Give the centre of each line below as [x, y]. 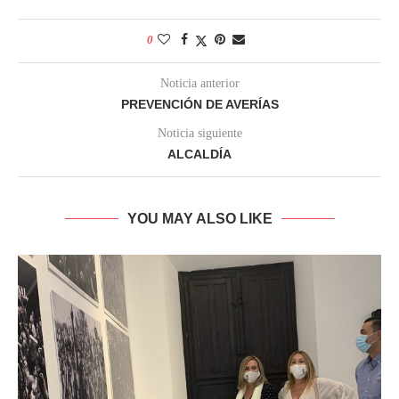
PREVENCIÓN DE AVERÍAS [199, 105]
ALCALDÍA [199, 155]
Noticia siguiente [199, 134]
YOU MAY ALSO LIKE [199, 219]
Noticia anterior [199, 84]
